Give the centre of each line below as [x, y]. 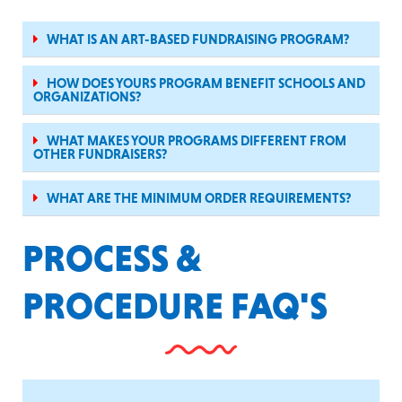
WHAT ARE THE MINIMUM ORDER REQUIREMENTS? [199, 198]
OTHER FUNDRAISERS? [100, 154]
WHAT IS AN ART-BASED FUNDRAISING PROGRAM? [198, 39]
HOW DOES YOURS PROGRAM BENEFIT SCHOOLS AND [206, 83]
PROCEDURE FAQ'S [175, 306]
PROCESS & [112, 258]
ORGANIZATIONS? [87, 96]
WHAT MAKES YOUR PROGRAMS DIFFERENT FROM [197, 140]
